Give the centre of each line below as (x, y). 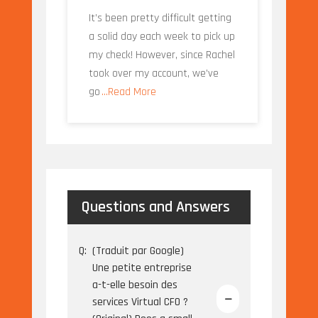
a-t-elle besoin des (135, 285)
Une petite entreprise (142, 268)
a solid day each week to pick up (161, 37)
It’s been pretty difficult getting (160, 18)
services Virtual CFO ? (140, 302)
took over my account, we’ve (153, 74)
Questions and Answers (155, 208)
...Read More (128, 92)
